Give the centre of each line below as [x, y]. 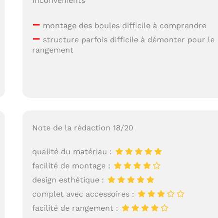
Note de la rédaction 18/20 [83, 127]
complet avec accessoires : [85, 194]
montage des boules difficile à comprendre [124, 26]
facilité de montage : [73, 165]
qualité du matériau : [73, 151]
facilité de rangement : [77, 208]
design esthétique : [70, 180]
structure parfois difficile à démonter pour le [128, 40]
